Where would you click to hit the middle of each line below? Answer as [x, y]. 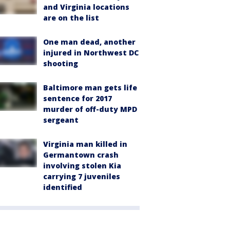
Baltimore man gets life [90, 88]
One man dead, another [89, 42]
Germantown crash [81, 155]
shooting [61, 63]
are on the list [71, 18]
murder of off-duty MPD [90, 109]
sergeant [61, 120]
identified [63, 187]
